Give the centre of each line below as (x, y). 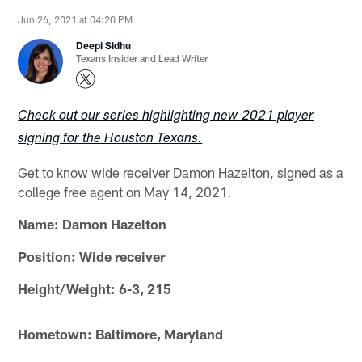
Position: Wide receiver (92, 256)
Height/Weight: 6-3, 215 (95, 288)
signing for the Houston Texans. (110, 139)
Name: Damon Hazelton (93, 223)
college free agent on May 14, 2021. (125, 191)
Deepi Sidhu (104, 46)
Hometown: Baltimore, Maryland (121, 333)
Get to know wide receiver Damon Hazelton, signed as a (181, 172)
